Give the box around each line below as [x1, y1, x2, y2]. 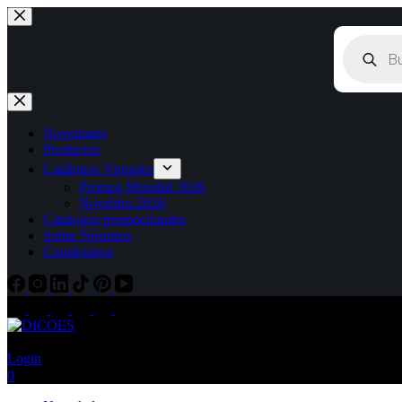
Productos [43, 142, 100, 157]
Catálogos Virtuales [43, 162, 153, 177]
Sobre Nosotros [43, 228, 131, 243]
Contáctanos [43, 244, 113, 259]
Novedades [43, 126, 107, 141]
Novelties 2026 [79, 196, 165, 211]
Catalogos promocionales [43, 212, 186, 227]
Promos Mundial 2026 [79, 179, 205, 195]
